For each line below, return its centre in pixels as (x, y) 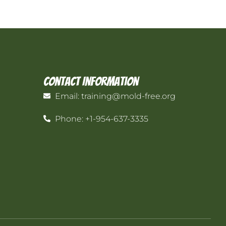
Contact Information (91, 81)
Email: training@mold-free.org (115, 96)
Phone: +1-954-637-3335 (101, 119)
